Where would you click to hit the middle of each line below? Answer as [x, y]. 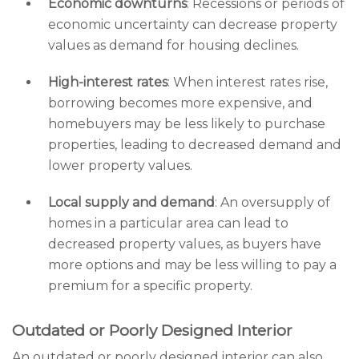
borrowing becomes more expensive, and [180, 103]
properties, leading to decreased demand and [195, 145]
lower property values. [120, 165]
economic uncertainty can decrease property [193, 24]
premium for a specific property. [150, 286]
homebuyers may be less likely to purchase [187, 124]
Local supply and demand [131, 202]
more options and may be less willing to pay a [192, 265]
